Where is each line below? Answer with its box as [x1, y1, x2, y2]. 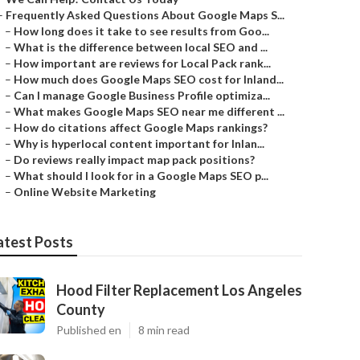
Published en [56, 323, 121, 337]
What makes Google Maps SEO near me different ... [14, 104, 284, 118]
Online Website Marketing [14, 185, 156, 198]
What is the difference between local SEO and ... [14, 40, 268, 54]
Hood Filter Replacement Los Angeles [56, 281, 302, 299]
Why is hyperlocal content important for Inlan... [14, 137, 264, 150]
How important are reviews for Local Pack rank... [14, 56, 271, 70]
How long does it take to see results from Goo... [14, 24, 269, 38]
